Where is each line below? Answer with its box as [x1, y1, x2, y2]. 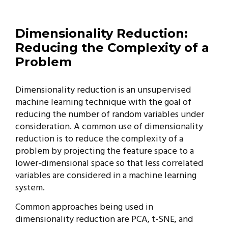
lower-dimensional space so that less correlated [15, 156, 203, 171]
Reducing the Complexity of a [15, 40, 209, 55]
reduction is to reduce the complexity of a [15, 132, 183, 147]
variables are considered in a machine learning [15, 168, 196, 183]
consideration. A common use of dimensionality [15, 120, 203, 134]
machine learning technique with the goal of [15, 95, 191, 110]
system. [15, 181, 45, 195]
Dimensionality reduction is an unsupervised [15, 83, 191, 98]
